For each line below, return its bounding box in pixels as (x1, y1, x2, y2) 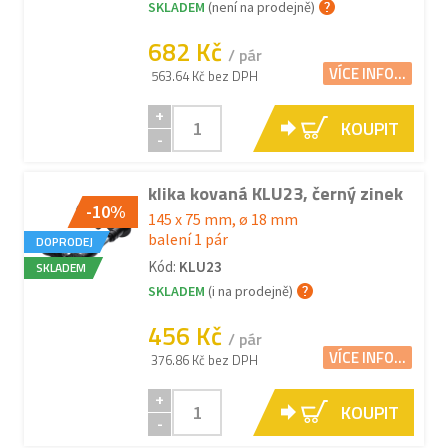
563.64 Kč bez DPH (151, 66, 258, 86)
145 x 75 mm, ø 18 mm (148, 209, 298, 229)
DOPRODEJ (36, 232, 93, 252)
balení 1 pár (148, 229, 228, 249)
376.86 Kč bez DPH (151, 350, 258, 370)
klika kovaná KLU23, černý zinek (148, 180, 403, 207)
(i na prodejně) (208, 282, 293, 300)
